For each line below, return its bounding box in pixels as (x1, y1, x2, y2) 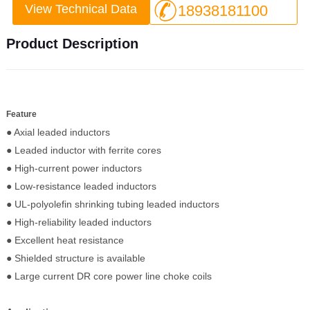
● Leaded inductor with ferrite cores (6, 144, 161, 156)
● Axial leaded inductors (6, 126, 110, 138)
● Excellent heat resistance (6, 234, 124, 246)
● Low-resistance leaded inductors (6, 180, 156, 192)
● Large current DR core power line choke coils (6, 270, 212, 282)
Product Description (6, 35, 138, 51)
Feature (6, 109, 41, 119)
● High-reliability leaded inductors (6, 216, 152, 228)
